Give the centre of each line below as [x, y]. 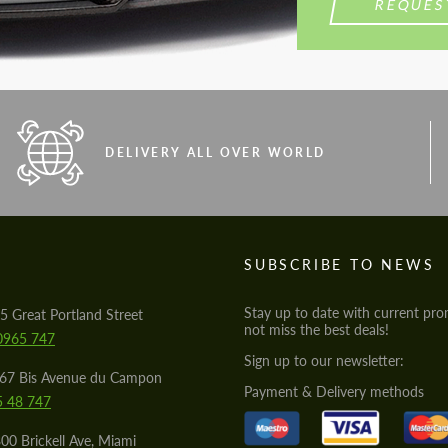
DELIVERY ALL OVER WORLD [215, 152]
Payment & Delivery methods [334, 391]
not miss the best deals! [316, 329]
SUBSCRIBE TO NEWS [339, 264]
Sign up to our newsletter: [324, 360]
